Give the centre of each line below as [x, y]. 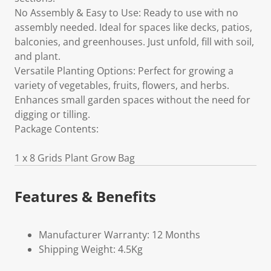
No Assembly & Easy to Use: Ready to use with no [126, 13]
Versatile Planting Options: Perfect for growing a [124, 71]
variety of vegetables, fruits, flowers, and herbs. [122, 85]
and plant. [38, 56]
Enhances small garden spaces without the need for [132, 100]
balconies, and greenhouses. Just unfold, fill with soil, [134, 42]
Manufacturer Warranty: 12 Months [119, 235]
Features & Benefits [85, 196]
